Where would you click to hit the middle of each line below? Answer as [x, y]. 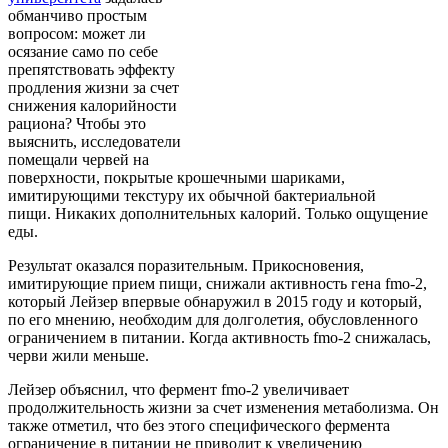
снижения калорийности [92, 105]
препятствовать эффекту [91, 69]
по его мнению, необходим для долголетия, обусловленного [213, 319]
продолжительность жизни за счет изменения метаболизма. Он [223, 407]
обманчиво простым [77, 15]
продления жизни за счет [93, 87]
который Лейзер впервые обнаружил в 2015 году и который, [215, 301]
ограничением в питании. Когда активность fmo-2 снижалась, [219, 337]
